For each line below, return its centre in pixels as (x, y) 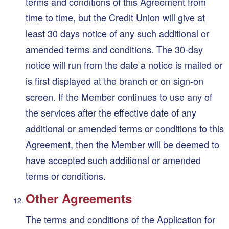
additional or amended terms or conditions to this (125, 128)
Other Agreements (79, 198)
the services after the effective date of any (111, 112)
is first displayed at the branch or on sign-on (114, 81)
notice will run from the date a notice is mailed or (124, 65)
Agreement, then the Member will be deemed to (122, 144)
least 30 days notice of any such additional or (117, 33)
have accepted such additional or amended (113, 160)
